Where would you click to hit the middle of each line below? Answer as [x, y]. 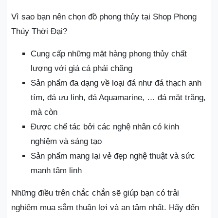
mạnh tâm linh [56, 171]
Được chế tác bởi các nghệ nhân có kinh [105, 127]
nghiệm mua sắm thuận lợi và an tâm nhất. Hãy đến [105, 208]
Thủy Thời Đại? [39, 31]
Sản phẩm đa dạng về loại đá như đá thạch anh [116, 83]
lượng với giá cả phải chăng [82, 68]
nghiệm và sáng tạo [66, 141]
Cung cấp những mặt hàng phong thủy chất [109, 54]
